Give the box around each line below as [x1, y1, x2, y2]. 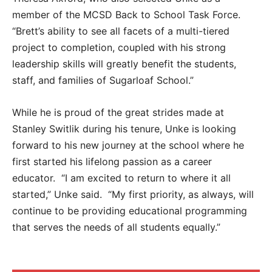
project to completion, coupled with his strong [12, 41, 226, 54]
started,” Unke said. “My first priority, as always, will [12, 188, 254, 201]
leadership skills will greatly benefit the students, [12, 58, 236, 70]
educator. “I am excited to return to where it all [12, 172, 231, 185]
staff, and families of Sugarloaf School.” [12, 74, 194, 87]
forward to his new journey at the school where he [12, 139, 244, 152]
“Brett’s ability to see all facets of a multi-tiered [12, 25, 229, 38]
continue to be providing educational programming [12, 205, 247, 217]
